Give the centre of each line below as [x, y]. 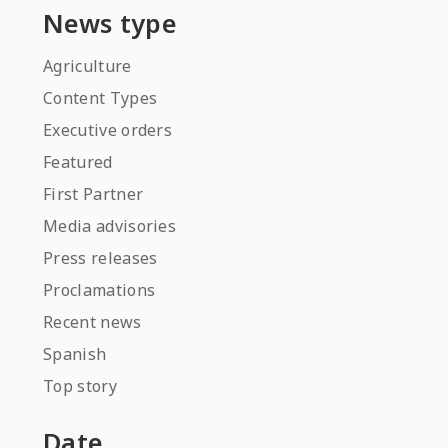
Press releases [100, 258]
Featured [78, 162]
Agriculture [87, 66]
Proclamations [99, 290]
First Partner [93, 194]
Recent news [92, 322]
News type [110, 23]
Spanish [75, 354]
